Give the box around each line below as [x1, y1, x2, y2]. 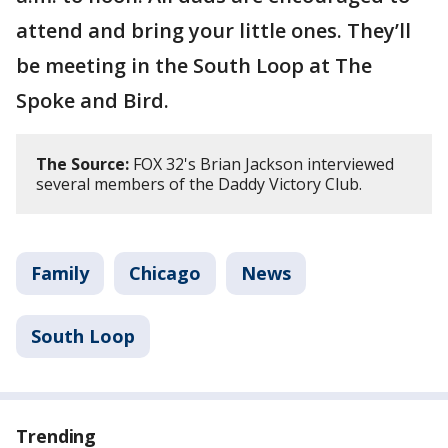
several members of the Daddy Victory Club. [36, 173, 362, 195]
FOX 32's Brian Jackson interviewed [129, 153, 394, 175]
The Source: [36, 153, 129, 175]
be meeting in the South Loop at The [16, 52, 372, 79]
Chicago [129, 261, 201, 285]
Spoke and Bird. [16, 87, 174, 114]
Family [31, 261, 89, 285]
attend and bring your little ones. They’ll [16, 17, 411, 44]
